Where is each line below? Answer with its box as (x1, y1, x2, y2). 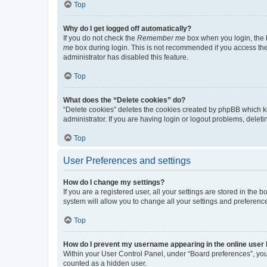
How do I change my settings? (63, 178, 164, 187)
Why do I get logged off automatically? (63, 24, 191, 33)
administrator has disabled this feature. (63, 52, 188, 61)
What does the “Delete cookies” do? (63, 95, 185, 104)
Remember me (137, 33, 185, 42)
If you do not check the (63, 33, 137, 42)
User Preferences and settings (63, 155, 191, 166)
